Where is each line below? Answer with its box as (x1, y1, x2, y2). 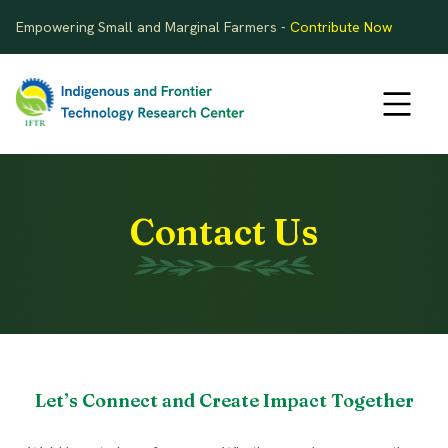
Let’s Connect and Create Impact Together (34, 389, 414, 412)
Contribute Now (290, 18, 392, 36)
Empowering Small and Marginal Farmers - (16, 18, 290, 36)
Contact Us (130, 210, 318, 254)
